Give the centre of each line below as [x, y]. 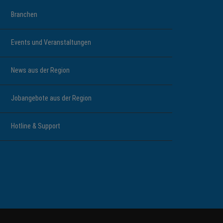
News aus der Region [40, 70]
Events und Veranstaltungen [51, 42]
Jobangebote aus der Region [51, 98]
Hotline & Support [36, 126]
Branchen [24, 14]
